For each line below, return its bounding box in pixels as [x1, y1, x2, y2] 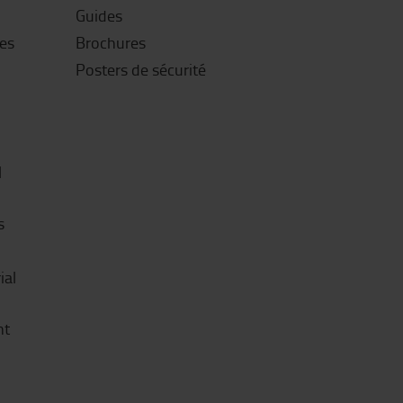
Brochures [75, 31, 146, 53]
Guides [75, 4, 122, 26]
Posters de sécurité [75, 58, 206, 80]
